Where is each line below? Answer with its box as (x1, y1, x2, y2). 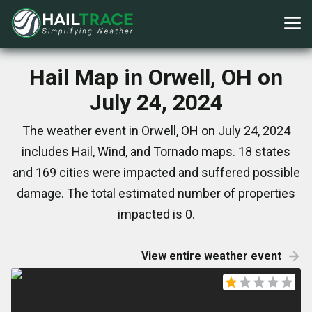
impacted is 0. (117, 207, 195, 221)
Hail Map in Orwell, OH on (29, 64, 283, 91)
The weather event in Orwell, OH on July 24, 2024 (22, 123, 290, 138)
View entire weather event (141, 249, 281, 263)
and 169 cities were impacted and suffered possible (12, 165, 300, 180)
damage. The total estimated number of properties (17, 186, 295, 201)
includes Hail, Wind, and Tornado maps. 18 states (22, 144, 290, 159)
